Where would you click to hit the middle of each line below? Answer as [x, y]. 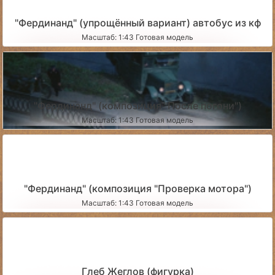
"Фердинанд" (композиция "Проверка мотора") [137, 189]
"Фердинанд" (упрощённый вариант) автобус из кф [137, 23]
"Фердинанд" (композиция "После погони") [137, 106]
